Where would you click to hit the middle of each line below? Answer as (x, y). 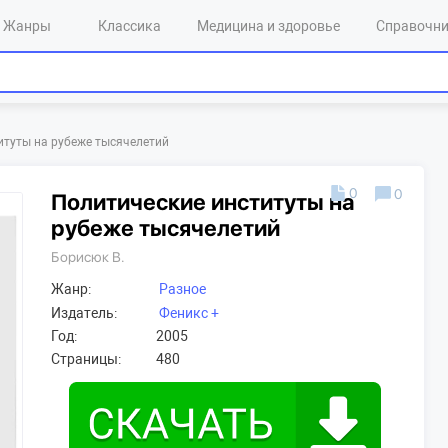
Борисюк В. (88, 256)
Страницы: (86, 359)
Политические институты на (202, 201)
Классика (129, 26)
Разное (182, 289)
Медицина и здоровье (268, 26)
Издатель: (84, 313)
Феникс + (189, 313)
